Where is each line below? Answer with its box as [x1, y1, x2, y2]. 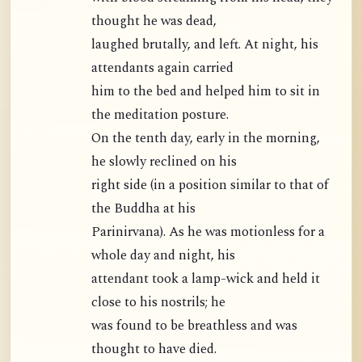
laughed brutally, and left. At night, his [91, 35, 318, 56]
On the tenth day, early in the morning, [91, 128, 320, 149]
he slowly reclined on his [91, 152, 237, 173]
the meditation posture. [91, 105, 229, 126]
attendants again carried [91, 58, 234, 79]
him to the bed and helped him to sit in [91, 82, 320, 103]
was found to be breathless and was [91, 316, 297, 337]
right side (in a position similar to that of [91, 175, 329, 196]
